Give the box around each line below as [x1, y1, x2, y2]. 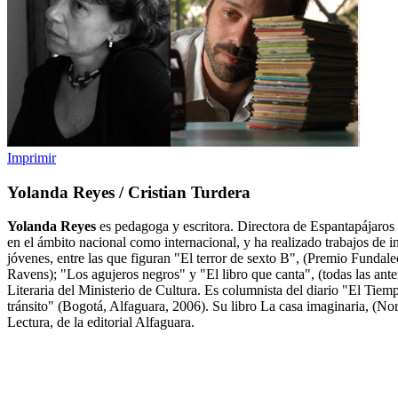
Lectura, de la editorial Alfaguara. [7, 314, 195, 330]
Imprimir [7, 150, 56, 165]
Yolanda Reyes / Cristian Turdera [7, 182, 251, 202]
